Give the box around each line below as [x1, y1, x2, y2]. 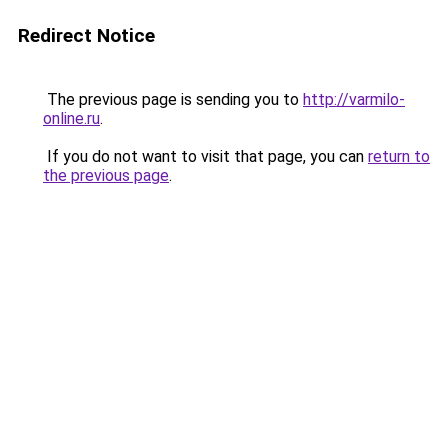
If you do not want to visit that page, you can [43, 147, 368, 166]
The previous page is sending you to [43, 90, 303, 109]
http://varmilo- [303, 90, 405, 109]
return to [368, 147, 430, 166]
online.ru [43, 109, 100, 128]
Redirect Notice [18, 24, 155, 47]
